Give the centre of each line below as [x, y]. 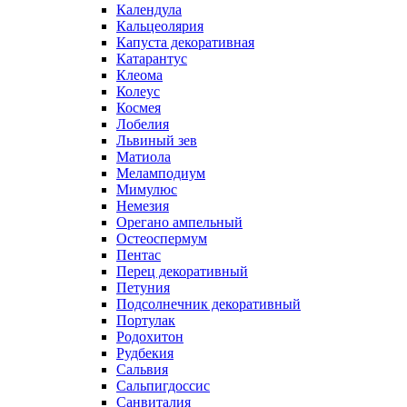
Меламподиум [161, 173]
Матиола [144, 156]
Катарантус [152, 58]
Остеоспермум [162, 238]
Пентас [139, 254]
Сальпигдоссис [163, 385]
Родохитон [150, 336]
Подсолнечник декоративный [208, 303]
